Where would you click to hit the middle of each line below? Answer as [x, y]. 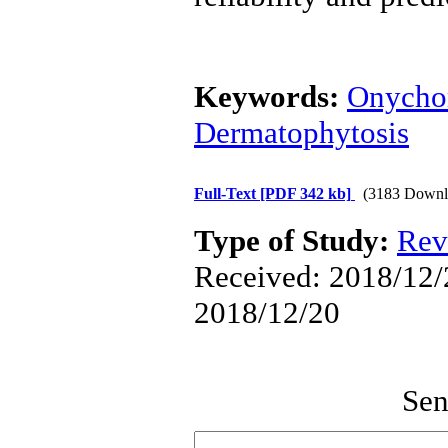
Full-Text [227, 193]
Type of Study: [295, 240]
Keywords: [270, 96]
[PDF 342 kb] [305, 193]
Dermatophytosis [301, 132]
